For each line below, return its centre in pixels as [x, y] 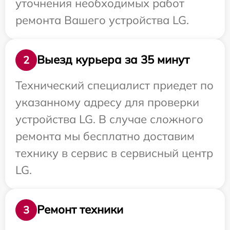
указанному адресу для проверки [107, 102]
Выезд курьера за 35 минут [113, 60]
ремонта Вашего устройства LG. [102, 20]
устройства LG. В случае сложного [109, 119]
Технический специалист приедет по [114, 85]
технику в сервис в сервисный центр [114, 153]
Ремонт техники [80, 210]
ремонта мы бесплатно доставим [105, 136]
